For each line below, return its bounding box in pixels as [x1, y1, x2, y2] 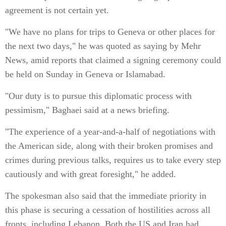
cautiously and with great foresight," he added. [5, 169, 176, 179]
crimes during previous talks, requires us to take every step [5, 155, 221, 165]
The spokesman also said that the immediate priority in [5, 191, 206, 201]
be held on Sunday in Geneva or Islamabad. [5, 69, 165, 79]
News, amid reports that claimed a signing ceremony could [5, 55, 221, 65]
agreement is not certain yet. [5, 5, 109, 15]
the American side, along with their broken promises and [5, 141, 213, 151]
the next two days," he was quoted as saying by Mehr [5, 41, 201, 51]
